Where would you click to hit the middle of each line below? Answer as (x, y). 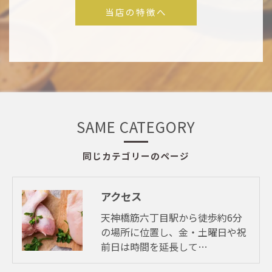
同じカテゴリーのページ (136, 156)
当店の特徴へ (136, 12)
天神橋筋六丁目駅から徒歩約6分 (172, 218)
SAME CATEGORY (136, 127)
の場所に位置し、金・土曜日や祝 (174, 232)
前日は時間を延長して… (154, 247)
